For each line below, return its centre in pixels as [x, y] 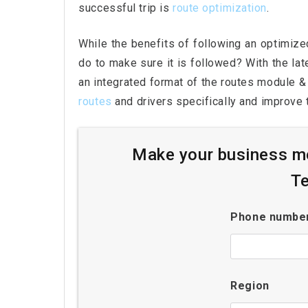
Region [250, 286]
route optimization [220, 8]
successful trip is [125, 8]
